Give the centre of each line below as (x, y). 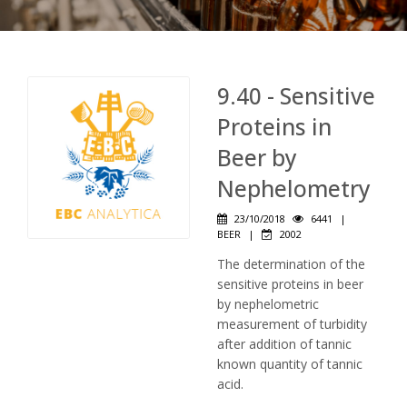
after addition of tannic (284, 344)
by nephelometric (268, 304)
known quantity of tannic (290, 364)
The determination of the (291, 264)
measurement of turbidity (292, 324)
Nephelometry (294, 189)
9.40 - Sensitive (296, 96)
